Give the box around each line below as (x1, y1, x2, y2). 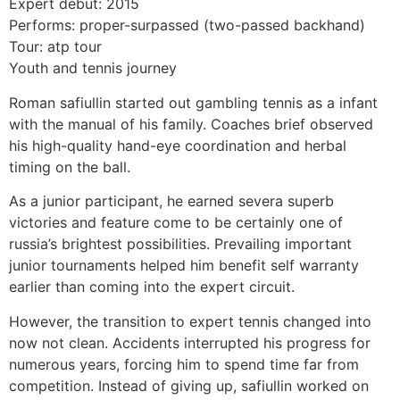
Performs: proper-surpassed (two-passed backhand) (9, 16, 365, 35)
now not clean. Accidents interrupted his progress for (9, 333, 371, 352)
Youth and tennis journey (9, 59, 177, 78)
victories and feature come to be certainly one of (9, 213, 343, 232)
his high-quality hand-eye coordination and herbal (9, 136, 346, 154)
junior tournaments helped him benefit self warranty (9, 256, 359, 275)
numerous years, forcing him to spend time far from (9, 354, 359, 373)
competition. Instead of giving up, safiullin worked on (9, 376, 369, 395)
